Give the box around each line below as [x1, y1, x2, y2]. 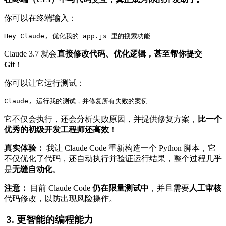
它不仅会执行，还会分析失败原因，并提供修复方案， [4, 114, 198, 123]
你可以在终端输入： [4, 13, 77, 22]
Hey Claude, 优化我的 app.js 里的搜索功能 [4, 32, 150, 40]
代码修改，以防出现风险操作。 [4, 194, 117, 203]
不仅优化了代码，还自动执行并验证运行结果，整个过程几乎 [4, 154, 222, 163]
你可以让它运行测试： [4, 78, 85, 87]
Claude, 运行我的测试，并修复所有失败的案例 [4, 97, 148, 105]
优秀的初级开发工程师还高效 [4, 125, 109, 134]
